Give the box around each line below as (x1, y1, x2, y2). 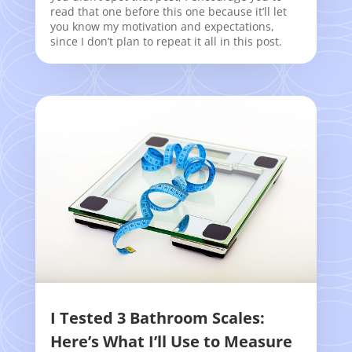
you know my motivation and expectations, (49, 19, 274, 35)
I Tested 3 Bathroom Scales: (49, 307, 265, 329)
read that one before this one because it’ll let (49, 4, 287, 20)
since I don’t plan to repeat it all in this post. (49, 34, 282, 49)
